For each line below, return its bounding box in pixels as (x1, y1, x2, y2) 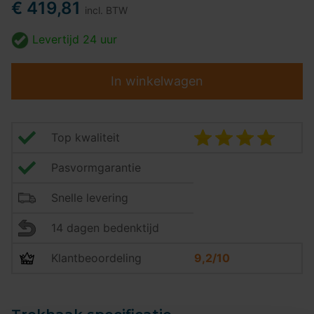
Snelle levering (51, 191, 128, 205)
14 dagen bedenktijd (51, 221, 159, 235)
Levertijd (29, 32, 83, 46)
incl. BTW (85, 4, 128, 16)
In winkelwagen (111, 74, 203, 89)
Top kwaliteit (51, 130, 120, 145)
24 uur (83, 32, 117, 46)
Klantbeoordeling (51, 251, 142, 266)
